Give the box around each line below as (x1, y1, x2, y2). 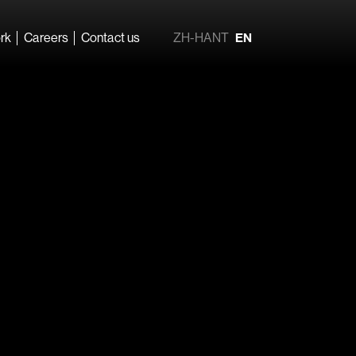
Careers (24, 29, 69, 45)
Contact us (81, 29, 141, 45)
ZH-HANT (173, 29, 229, 45)
